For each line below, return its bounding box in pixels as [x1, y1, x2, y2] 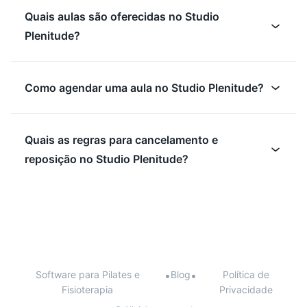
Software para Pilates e [35, 269, 140, 281]
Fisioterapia [62, 284, 114, 296]
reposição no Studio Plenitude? [25, 152, 188, 167]
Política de [223, 269, 270, 281]
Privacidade [219, 284, 273, 296]
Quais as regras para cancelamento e [25, 133, 218, 147]
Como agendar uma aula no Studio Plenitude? [25, 81, 264, 95]
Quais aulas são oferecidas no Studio [25, 10, 219, 24]
